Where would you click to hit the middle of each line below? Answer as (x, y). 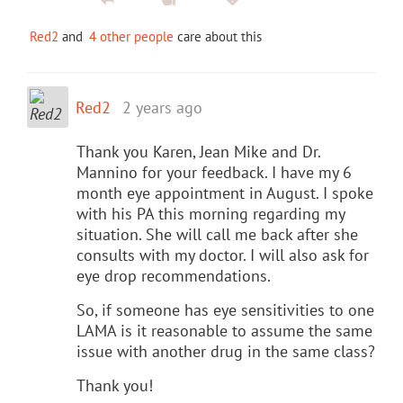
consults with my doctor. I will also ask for (223, 255)
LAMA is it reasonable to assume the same (224, 330)
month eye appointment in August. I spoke (225, 193)
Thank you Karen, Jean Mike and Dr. (198, 151)
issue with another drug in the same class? (226, 351)
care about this (218, 36)
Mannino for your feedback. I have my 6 (214, 172)
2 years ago (162, 107)
